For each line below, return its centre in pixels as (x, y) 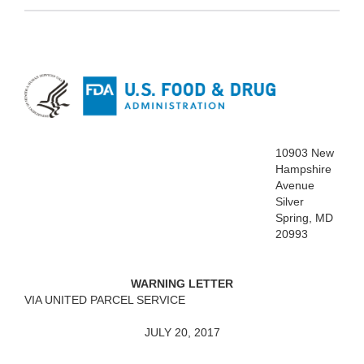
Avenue (295, 186)
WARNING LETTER (182, 284)
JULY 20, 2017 (182, 333)
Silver (290, 202)
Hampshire (303, 169)
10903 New (305, 153)
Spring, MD (304, 218)
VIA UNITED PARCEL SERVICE (105, 300)
